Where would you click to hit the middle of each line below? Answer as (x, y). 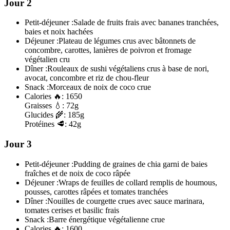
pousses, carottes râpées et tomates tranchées (96, 191)
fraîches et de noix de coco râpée (78, 173)
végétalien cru (47, 60)
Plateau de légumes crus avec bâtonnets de (127, 41)
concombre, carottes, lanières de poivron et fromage (108, 50)
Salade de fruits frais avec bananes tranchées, (146, 23)
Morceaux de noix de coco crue (100, 87)
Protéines (41, 124)
